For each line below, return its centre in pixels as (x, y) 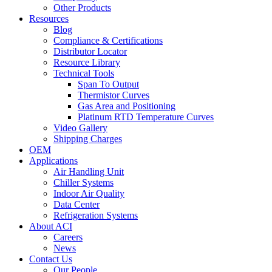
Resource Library (87, 63)
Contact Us (51, 259)
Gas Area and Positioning (127, 106)
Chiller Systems (83, 183)
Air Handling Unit (89, 172)
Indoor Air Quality (89, 194)
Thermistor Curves (114, 95)
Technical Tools (84, 73)
